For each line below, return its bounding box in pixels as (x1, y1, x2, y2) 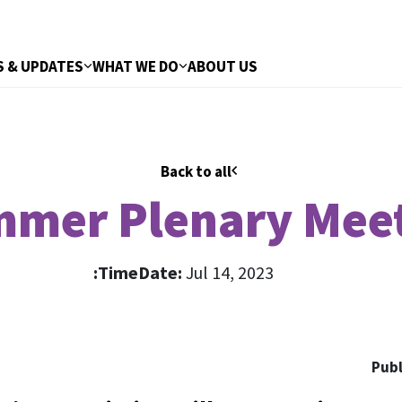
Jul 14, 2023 (181, 261, 274, 284)
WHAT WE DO (92, 57, 179, 76)
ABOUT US (188, 57, 258, 76)
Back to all (161, 162, 232, 181)
